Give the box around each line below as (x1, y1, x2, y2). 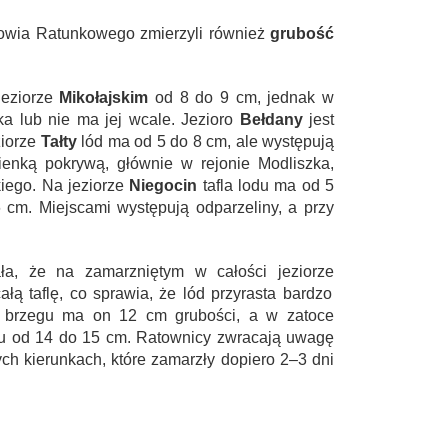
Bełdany (239, 111, 303, 129)
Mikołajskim (59, 89, 149, 107)
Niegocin (129, 177, 198, 195)
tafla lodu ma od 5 (197, 177, 335, 195)
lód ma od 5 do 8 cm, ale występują (76, 133, 334, 151)
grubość (270, 25, 334, 43)
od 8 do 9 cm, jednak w (148, 89, 335, 107)
